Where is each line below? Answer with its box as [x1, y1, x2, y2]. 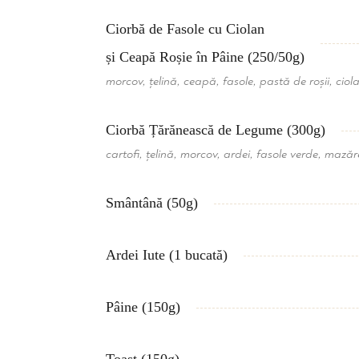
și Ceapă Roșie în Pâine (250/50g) [106, 49, 305, 65]
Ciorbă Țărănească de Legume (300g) [106, 122, 325, 138]
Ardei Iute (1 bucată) [106, 247, 228, 263]
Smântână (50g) [106, 195, 198, 211]
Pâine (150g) [106, 299, 180, 315]
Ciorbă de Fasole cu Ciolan [106, 21, 264, 37]
